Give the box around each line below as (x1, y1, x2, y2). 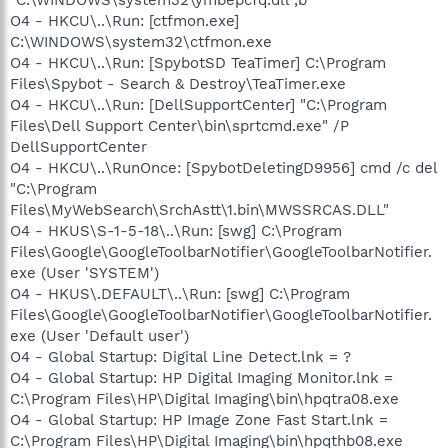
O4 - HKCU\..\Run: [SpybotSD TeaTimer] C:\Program (10, 53, 386, 72)
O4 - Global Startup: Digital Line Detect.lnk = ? (10, 347, 351, 366)
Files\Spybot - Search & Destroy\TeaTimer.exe (10, 74, 346, 93)
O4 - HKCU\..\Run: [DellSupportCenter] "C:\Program (10, 95, 387, 114)
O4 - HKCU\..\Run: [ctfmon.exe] (10, 11, 239, 30)
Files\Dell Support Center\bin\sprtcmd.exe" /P (10, 116, 349, 135)
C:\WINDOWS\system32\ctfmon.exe (10, 32, 272, 51)
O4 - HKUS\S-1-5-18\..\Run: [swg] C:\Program (10, 221, 342, 240)
